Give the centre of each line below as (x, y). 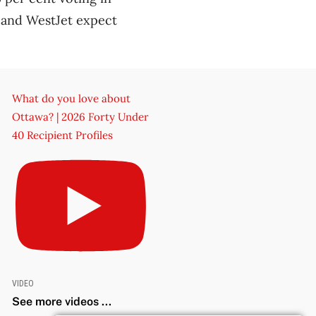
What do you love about (71, 98)
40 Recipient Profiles (62, 135)
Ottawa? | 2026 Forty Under (80, 116)
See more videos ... (61, 302)
